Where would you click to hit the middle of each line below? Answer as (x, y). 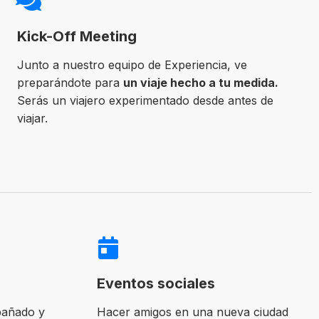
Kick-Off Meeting (77, 36)
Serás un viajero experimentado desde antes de (145, 100)
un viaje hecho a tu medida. (200, 83)
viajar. (32, 118)
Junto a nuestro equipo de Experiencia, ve (132, 65)
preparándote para (70, 83)
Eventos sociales (156, 283)
